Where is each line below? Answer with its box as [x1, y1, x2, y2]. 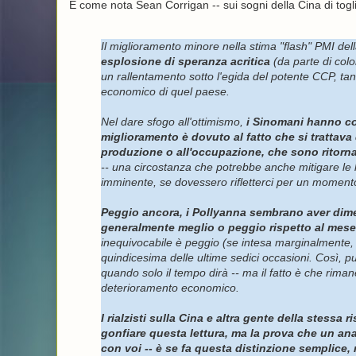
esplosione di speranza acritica [100, 55, 270, 68]
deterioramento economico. [100, 281, 239, 294]
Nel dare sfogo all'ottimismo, [100, 115, 246, 128]
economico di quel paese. [100, 85, 230, 98]
